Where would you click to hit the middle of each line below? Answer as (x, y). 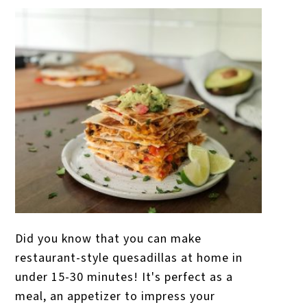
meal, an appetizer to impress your (115, 296)
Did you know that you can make (109, 238)
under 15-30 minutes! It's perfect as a (124, 277)
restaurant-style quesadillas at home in (129, 258)
